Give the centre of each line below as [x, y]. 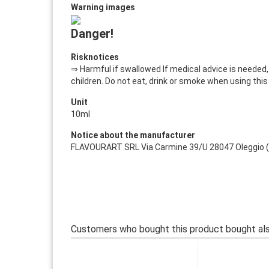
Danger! [92, 34]
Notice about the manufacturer [133, 135]
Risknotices [95, 57]
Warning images [103, 7]
